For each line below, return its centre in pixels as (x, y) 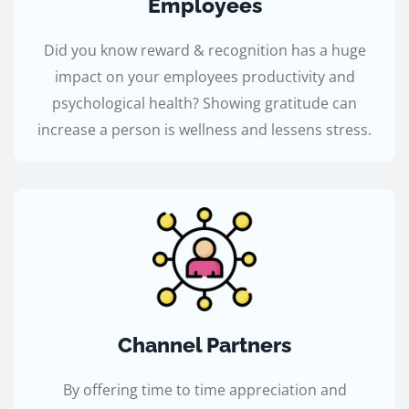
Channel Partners (204, 344)
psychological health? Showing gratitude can (204, 104)
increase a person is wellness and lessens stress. (204, 130)
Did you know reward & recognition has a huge (204, 51)
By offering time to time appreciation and (204, 389)
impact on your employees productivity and (204, 77)
